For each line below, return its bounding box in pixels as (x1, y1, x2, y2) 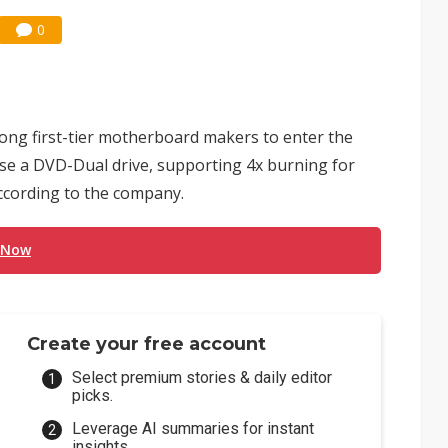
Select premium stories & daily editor (72, 368, 333, 387)
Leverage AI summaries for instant (72, 419, 315, 438)
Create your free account (27, 333, 267, 355)
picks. (72, 386, 114, 405)
